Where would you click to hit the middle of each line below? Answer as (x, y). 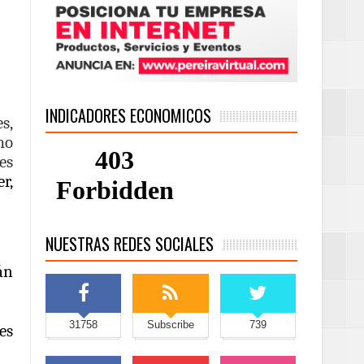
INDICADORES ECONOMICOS (128, 116)
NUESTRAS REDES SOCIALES (130, 244)
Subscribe (170, 325)
